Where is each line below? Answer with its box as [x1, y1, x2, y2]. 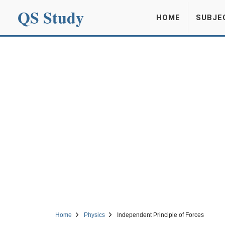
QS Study [18, 6, 84, 29]
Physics [83, 211, 105, 218]
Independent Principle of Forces [117, 211, 204, 218]
